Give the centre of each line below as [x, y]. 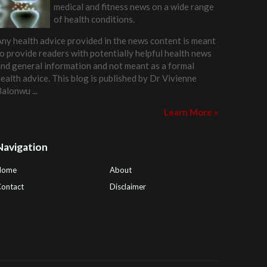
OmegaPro [100, 227]
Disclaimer [128, 187]
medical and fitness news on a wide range [133, 7]
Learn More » [191, 112]
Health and [180, 214]
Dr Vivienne [173, 78]
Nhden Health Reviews [111, 214]
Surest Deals [150, 227]
